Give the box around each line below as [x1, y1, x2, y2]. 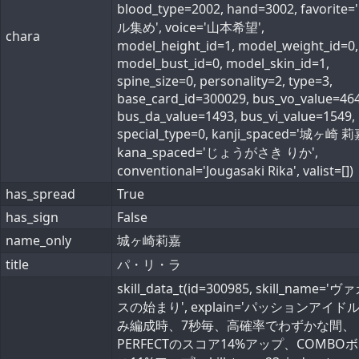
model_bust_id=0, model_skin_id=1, [117, 54, 329, 72]
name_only [6, 232, 71, 249]
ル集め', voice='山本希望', [117, 18, 264, 36]
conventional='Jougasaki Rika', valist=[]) [117, 162, 353, 179]
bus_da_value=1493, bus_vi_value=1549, [117, 107, 355, 125]
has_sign [6, 208, 58, 226]
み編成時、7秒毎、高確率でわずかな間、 [117, 317, 355, 334]
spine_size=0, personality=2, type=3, [117, 72, 333, 90]
